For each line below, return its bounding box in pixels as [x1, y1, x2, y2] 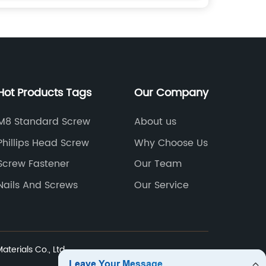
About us [134, 114, 176, 129]
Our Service [134, 177, 189, 193]
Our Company [134, 84, 208, 102]
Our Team [134, 156, 182, 172]
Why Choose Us [134, 135, 208, 151]
